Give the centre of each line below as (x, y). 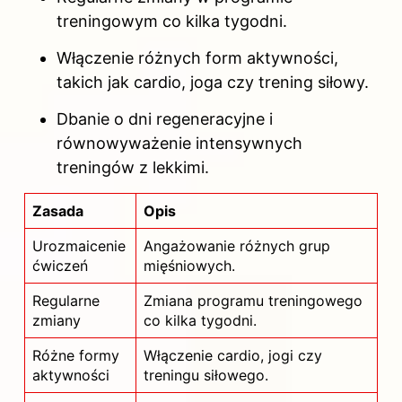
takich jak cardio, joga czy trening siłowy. (213, 82)
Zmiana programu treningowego (253, 300)
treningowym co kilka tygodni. (172, 21)
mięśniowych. (189, 265)
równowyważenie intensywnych (179, 144)
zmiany (57, 320)
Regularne (66, 300)
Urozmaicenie (79, 245)
